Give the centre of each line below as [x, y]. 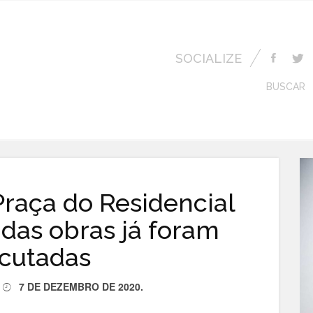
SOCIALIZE [209, 59]
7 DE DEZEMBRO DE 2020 [80, 286]
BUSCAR [286, 86]
